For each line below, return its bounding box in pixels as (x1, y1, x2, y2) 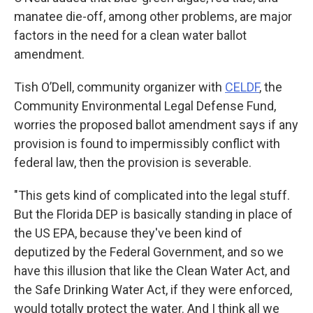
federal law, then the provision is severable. (14, 154, 252, 170)
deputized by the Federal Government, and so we (14, 244, 284, 259)
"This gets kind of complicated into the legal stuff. (14, 187, 290, 203)
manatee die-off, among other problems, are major (14, 8, 292, 24)
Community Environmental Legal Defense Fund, (14, 98, 276, 113)
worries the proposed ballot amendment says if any (14, 117, 298, 132)
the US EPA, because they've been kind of (14, 225, 242, 240)
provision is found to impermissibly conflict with (14, 136, 280, 151)
